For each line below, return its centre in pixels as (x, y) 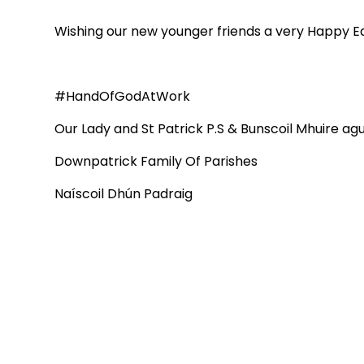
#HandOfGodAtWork (123, 96)
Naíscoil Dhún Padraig (124, 193)
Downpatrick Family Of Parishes (156, 161)
